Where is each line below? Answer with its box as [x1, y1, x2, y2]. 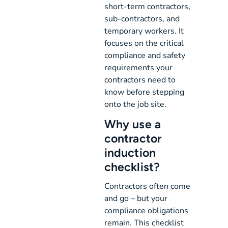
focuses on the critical [104, 38, 184, 49]
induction [104, 145, 156, 160]
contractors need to [104, 74, 176, 86]
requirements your [104, 62, 173, 74]
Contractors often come [104, 181, 191, 192]
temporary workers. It [104, 25, 184, 37]
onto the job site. [104, 99, 167, 110]
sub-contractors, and [104, 13, 180, 25]
